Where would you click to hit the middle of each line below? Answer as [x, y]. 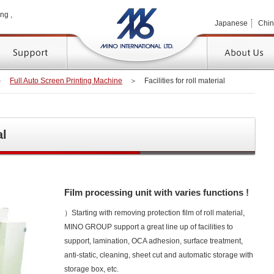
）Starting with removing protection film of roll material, [154, 213]
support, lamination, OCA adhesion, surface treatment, [154, 241]
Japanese [231, 23]
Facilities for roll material [185, 81]
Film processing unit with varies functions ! [157, 192]
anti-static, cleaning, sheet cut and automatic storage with [159, 255]
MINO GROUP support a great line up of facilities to [149, 227]
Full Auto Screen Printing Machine [66, 81]
